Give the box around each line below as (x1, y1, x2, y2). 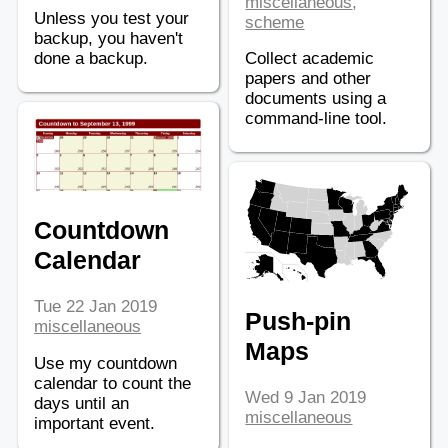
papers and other (245, 69, 372, 88)
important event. (34, 413, 156, 432)
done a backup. (34, 49, 149, 68)
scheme (245, 12, 305, 31)
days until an (34, 393, 130, 412)
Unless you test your (34, 9, 190, 28)
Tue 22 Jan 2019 (34, 297, 158, 316)
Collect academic (245, 49, 375, 68)
